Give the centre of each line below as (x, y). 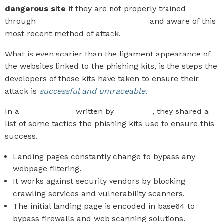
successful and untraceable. (96, 91)
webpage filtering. (47, 169)
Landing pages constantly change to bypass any (104, 156)
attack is (22, 91)
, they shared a (180, 111)
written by (95, 111)
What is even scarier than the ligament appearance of (108, 54)
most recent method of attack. (63, 33)
